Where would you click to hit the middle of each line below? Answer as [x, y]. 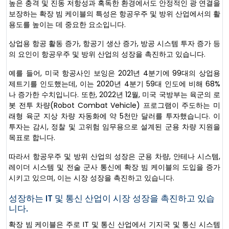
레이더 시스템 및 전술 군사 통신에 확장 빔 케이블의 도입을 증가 [114, 167]
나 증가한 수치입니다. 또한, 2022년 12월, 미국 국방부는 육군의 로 [114, 95]
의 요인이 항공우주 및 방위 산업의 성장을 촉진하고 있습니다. [107, 54]
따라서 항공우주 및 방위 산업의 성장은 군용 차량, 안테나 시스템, [114, 157]
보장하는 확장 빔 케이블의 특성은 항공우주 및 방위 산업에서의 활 [114, 14]
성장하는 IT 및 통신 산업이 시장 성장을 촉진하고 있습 [112, 199]
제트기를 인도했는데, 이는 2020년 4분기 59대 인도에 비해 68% [114, 84]
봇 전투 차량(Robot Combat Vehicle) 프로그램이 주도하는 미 [114, 106]
